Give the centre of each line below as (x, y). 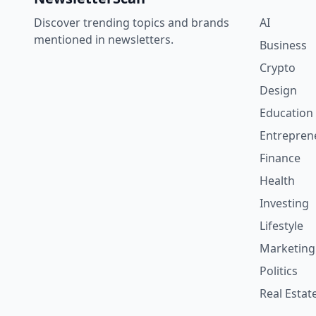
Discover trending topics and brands (132, 23)
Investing (284, 203)
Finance (280, 158)
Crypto (278, 68)
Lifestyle (281, 226)
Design (278, 90)
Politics (279, 271)
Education (286, 113)
